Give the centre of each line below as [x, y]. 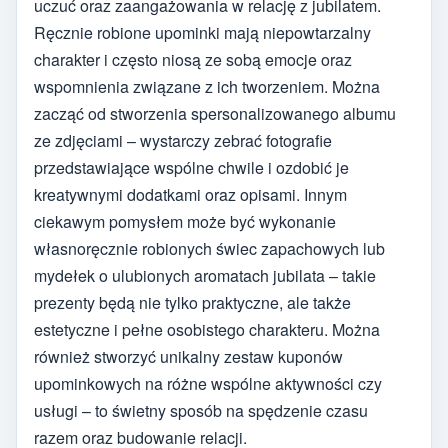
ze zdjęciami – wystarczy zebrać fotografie [183, 140]
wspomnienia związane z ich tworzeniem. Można [207, 86]
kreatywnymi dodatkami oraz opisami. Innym [190, 194]
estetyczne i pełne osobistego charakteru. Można [207, 329]
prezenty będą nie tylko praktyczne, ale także [192, 302]
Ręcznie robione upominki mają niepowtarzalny [202, 32]
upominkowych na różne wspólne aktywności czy [208, 383]
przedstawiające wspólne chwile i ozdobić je [191, 167]
